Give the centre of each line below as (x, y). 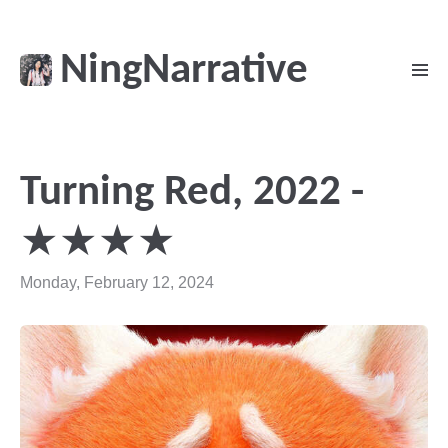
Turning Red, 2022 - (192, 193)
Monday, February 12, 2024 (117, 282)
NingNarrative (184, 72)
